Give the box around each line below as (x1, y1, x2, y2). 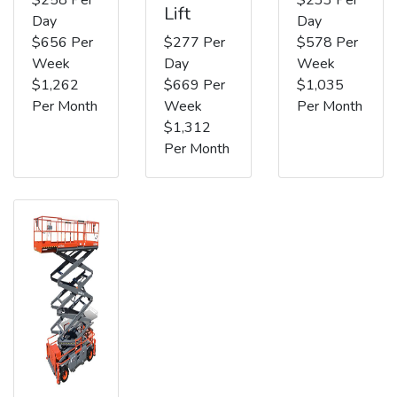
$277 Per (164, 32, 226, 52)
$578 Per (296, 32, 358, 52)
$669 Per (164, 74, 226, 95)
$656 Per (32, 32, 93, 52)
